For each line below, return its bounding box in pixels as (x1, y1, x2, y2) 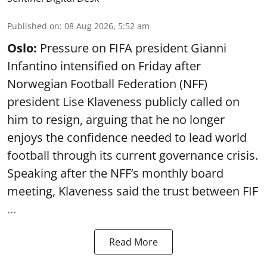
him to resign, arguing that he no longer (7, 111, 225, 128)
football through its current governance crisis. (7, 147, 258, 163)
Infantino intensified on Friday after (7, 58, 201, 74)
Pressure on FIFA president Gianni (37, 40, 226, 56)
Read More (109, 235, 158, 249)
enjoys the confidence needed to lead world (7, 129, 247, 145)
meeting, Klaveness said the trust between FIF (7, 183, 258, 199)
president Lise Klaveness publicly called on (7, 94, 240, 110)
